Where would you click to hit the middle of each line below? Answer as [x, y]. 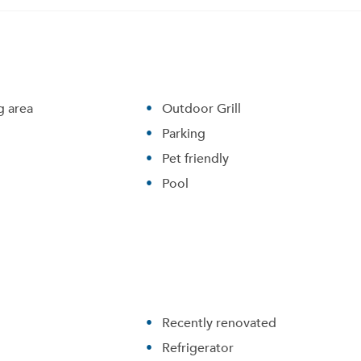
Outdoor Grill [202, 108]
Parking [184, 133]
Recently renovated [220, 322]
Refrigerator [198, 347]
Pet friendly [196, 158]
